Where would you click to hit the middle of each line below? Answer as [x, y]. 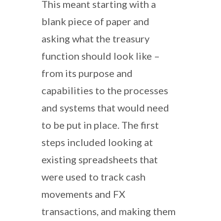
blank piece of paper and [95, 21]
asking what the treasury [95, 38]
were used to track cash [93, 176]
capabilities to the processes [105, 90]
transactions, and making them [109, 211]
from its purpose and [87, 73]
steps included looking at [97, 142]
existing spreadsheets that [100, 159]
